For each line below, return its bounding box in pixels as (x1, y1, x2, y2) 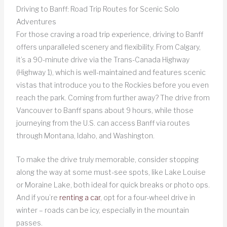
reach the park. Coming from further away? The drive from (16, 93, 210, 102)
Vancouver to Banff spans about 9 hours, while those (16, 105, 194, 115)
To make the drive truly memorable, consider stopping (16, 155, 199, 164)
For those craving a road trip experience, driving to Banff (16, 29, 203, 39)
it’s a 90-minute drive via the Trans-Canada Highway (16, 55, 190, 64)
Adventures (16, 17, 56, 26)
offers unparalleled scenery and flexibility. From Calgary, (16, 42, 201, 51)
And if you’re (16, 193, 59, 202)
